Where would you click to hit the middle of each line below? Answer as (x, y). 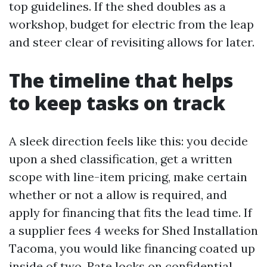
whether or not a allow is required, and (118, 194)
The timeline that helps (121, 80)
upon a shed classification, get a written (121, 159)
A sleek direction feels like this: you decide (128, 141)
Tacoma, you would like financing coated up (132, 248)
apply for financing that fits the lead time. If (131, 212)
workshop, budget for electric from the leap (131, 24)
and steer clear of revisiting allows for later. (132, 42)
